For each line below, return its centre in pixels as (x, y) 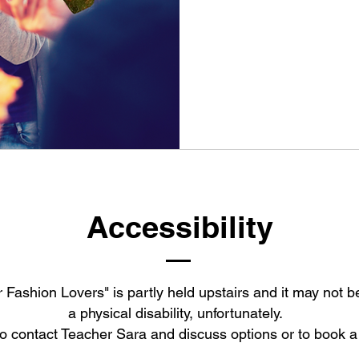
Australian (246, 43)
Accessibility (179, 227)
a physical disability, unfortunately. (179, 313)
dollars (240, 52)
